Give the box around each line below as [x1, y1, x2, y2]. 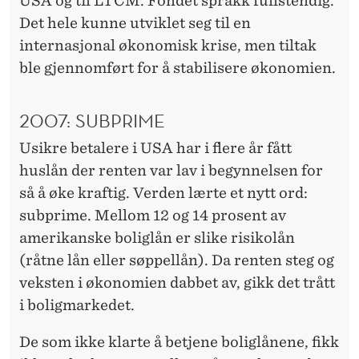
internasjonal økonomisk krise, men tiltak [19, 36, 317, 54]
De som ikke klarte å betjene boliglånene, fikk [19, 333, 339, 351]
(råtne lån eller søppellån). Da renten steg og [19, 252, 334, 269]
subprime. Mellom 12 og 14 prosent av [19, 207, 286, 224]
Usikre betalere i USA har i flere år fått [19, 139, 292, 157]
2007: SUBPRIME [19, 108, 165, 133]
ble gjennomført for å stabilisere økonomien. [19, 58, 336, 76]
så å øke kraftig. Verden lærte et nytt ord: [19, 184, 308, 202]
